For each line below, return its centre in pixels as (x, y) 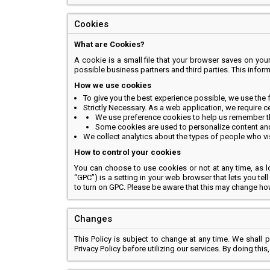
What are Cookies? (109, 44)
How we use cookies (113, 85)
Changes (93, 219)
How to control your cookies (127, 152)
